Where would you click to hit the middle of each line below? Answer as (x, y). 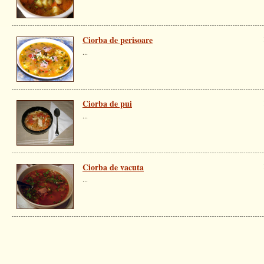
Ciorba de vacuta (113, 167)
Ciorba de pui (107, 103)
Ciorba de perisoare (118, 40)
